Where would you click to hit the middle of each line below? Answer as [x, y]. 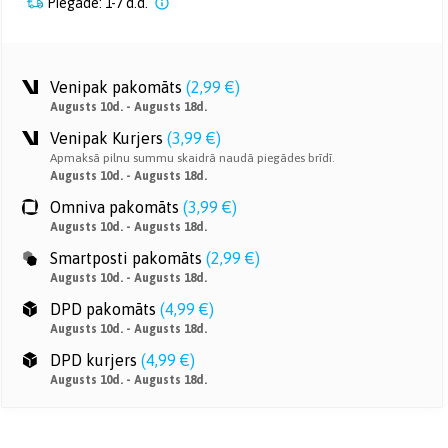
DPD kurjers [93, 360]
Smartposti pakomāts [126, 258]
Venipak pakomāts [116, 87]
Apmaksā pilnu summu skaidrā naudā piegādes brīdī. [192, 158]
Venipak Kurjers [106, 138]
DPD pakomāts [103, 309]
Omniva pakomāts [114, 207]
